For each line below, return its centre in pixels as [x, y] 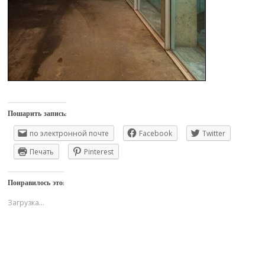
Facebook [156, 134]
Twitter [214, 134]
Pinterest [99, 152]
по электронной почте [70, 134]
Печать [42, 152]
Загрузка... [26, 203]
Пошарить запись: [37, 114]
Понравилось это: [36, 184]
